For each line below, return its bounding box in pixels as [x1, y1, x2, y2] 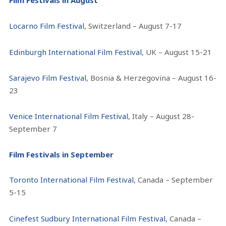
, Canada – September [134, 175, 213, 185]
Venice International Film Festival [9, 111, 129, 122]
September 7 [9, 124, 58, 134]
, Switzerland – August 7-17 [84, 21, 182, 31]
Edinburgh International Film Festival [9, 46, 142, 57]
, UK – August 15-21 [142, 46, 212, 57]
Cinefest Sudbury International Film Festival [9, 213, 166, 223]
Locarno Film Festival [9, 21, 85, 31]
